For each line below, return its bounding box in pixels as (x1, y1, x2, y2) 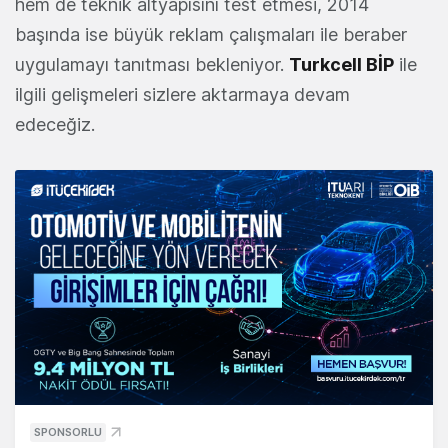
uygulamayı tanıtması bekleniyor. (15, 54, 289, 76)
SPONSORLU (34, 425, 102, 440)
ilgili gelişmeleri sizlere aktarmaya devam (15, 84, 350, 106)
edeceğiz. (15, 114, 95, 136)
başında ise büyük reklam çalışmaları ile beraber (15, 24, 407, 46)
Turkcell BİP (289, 54, 394, 76)
